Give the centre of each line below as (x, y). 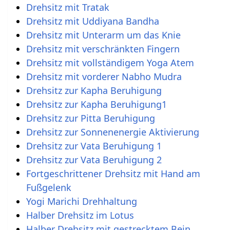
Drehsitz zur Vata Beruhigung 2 (94, 159)
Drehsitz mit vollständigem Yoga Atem (110, 62)
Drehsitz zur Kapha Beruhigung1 (96, 104)
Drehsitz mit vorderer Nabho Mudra (104, 76)
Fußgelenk (49, 187)
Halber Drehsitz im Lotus (80, 215)
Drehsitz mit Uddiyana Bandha (92, 21)
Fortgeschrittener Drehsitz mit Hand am (113, 173)
